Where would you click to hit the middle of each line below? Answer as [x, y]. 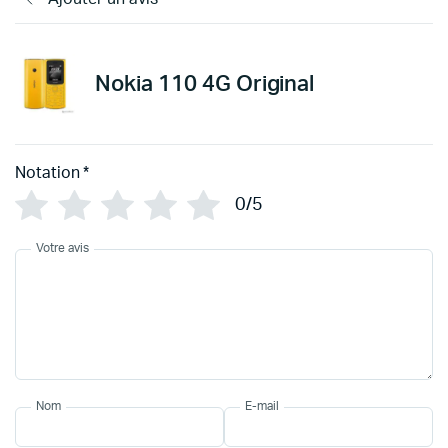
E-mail [262, 406]
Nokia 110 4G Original [205, 83]
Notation [47, 173]
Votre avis [62, 248]
